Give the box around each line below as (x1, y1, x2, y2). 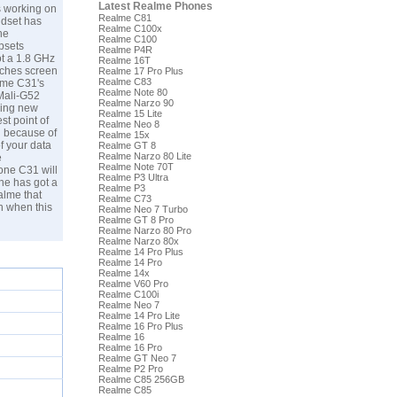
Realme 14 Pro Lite (98, 310, 180, 321)
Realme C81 (98, 12, 152, 23)
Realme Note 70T (98, 161, 174, 172)
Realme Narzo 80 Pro (98, 225, 191, 236)
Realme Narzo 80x (98, 236, 179, 246)
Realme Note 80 (98, 87, 167, 97)
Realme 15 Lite (98, 108, 162, 119)
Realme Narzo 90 (98, 97, 174, 108)
